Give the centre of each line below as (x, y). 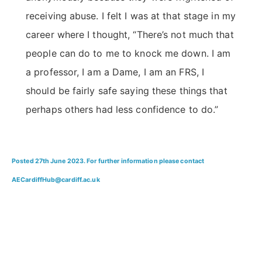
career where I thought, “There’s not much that (130, 35)
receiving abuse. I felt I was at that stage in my (131, 16)
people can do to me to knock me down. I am (128, 54)
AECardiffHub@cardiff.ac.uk (56, 180)
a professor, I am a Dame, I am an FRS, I (115, 72)
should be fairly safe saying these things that (127, 91)
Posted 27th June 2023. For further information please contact (108, 161)
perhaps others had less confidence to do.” (122, 110)
